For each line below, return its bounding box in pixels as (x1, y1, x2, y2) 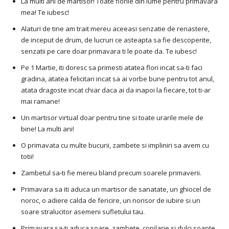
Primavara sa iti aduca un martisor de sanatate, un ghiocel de (21, 185, 211, 194)
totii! (21, 152, 34, 162)
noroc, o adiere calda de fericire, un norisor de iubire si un (21, 196, 200, 205)
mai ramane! (21, 97, 60, 106)
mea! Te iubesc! (21, 8, 69, 17)
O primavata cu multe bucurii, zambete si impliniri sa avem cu (21, 141, 209, 150)
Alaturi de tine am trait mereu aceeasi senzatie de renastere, (21, 24, 210, 34)
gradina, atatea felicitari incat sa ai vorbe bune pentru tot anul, (21, 74, 214, 84)
